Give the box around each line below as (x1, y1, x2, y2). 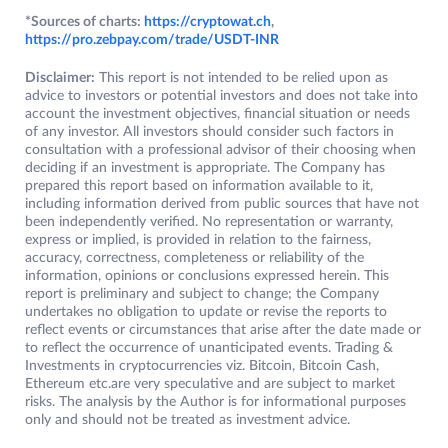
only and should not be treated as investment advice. (25, 413, 350, 428)
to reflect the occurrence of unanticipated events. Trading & (25, 341, 393, 356)
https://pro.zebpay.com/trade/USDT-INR (25, 33, 279, 48)
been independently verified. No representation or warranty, (25, 215, 393, 230)
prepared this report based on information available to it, (25, 179, 373, 194)
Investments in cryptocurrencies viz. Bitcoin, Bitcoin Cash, (25, 359, 379, 374)
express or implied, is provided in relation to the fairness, (25, 233, 371, 248)
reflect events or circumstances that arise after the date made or (25, 323, 421, 338)
